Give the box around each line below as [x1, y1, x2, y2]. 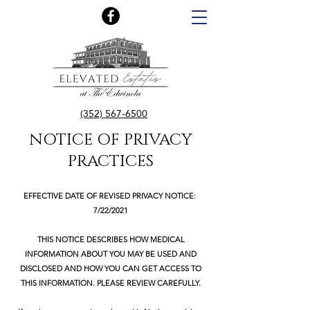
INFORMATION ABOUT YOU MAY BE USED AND [25, 249, 197, 259]
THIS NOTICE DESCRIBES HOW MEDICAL [37, 235, 185, 244]
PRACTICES [68, 151, 154, 172]
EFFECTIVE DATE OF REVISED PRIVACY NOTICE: [24, 191, 198, 201]
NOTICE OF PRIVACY [29, 129, 192, 151]
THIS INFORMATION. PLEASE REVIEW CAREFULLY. [21, 278, 201, 288]
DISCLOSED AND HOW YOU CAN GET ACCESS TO [20, 264, 201, 273]
